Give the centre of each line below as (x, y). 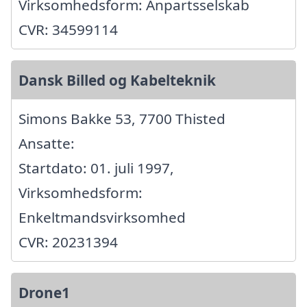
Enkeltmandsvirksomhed (102, 218)
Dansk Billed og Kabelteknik (117, 81)
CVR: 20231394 (68, 242)
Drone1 (44, 293)
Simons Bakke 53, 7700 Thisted (122, 119)
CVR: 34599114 (68, 30)
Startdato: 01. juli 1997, (96, 168)
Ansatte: (47, 144)
